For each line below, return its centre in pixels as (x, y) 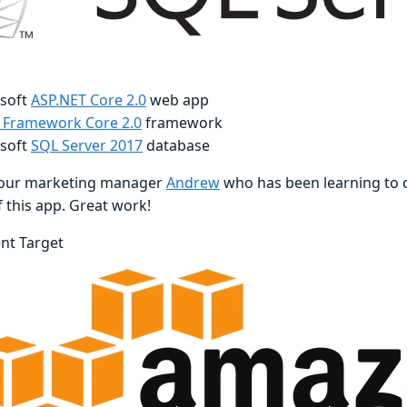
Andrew (193, 182)
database (176, 145)
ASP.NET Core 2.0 (89, 99)
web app (178, 99)
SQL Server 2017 (87, 145)
